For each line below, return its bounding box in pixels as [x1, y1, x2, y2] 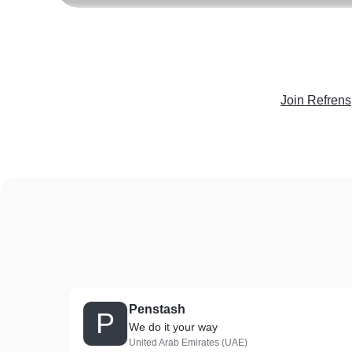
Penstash [129, 302, 185, 316]
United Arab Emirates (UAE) [129, 337, 247, 348]
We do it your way [129, 321, 218, 333]
